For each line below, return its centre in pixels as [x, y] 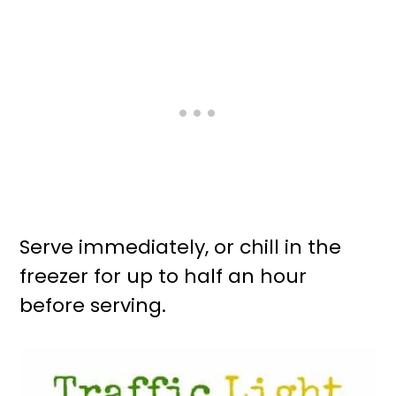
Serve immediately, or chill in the [181, 247]
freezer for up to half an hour [164, 277]
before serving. [93, 306]
